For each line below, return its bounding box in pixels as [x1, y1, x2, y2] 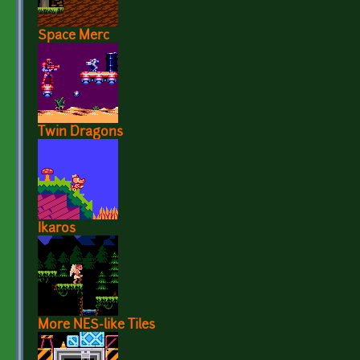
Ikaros [38, 223, 76, 236]
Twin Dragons [38, 126, 123, 140]
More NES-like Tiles [38, 319, 155, 333]
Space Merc [38, 30, 109, 43]
